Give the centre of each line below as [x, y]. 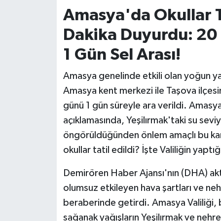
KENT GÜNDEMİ [59, 48]
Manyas [42, 174]
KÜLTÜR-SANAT [58, 98]
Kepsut [41, 73]
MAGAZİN [47, 124]
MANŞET [45, 149]
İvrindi [39, 23]
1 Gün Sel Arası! [122, 55]
